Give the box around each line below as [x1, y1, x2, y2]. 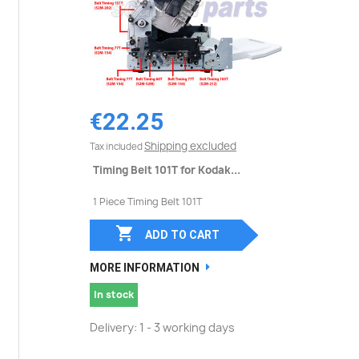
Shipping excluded [144, 139, 236, 154]
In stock [94, 287, 134, 301]
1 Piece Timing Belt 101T [93, 195, 202, 209]
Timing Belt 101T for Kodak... [93, 163, 240, 178]
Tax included [90, 140, 144, 153]
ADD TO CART [144, 228, 220, 241]
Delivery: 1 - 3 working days [90, 319, 235, 335]
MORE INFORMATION [90, 260, 200, 274]
